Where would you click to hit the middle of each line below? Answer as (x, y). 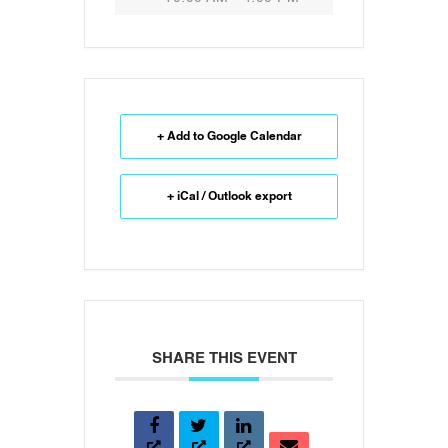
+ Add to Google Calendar (229, 136)
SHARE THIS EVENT (224, 358)
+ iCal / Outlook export (229, 196)
